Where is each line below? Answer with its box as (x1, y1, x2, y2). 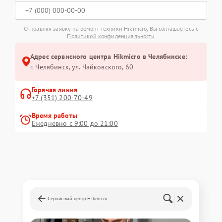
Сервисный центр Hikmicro (48, 195, 108, 202)
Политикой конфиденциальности (67, 32, 155, 40)
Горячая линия (32, 85, 77, 94)
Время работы (32, 111, 77, 120)
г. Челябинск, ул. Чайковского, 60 (30, 62, 133, 71)
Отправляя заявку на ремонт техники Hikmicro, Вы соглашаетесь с (23, 24, 199, 32)
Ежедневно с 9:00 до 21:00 (32, 118, 118, 128)
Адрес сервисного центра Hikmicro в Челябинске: (30, 52, 187, 61)
